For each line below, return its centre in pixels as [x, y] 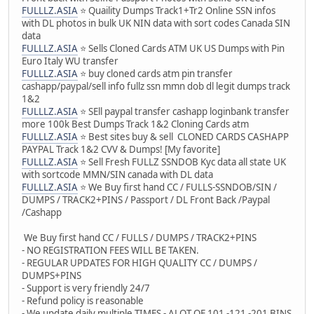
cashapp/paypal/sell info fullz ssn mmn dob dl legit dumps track [156, 86]
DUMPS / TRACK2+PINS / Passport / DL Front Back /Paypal [146, 199]
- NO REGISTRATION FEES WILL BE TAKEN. [110, 250]
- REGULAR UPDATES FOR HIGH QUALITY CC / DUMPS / [139, 262]
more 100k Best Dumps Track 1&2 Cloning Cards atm [135, 124]
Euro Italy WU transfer [70, 61]
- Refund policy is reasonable [83, 300]
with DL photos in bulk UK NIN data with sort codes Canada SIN [156, 23]
